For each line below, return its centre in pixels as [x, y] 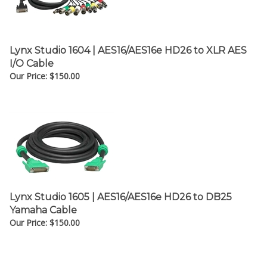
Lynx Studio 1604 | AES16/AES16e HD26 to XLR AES [128, 44]
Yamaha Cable [43, 204]
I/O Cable [32, 58]
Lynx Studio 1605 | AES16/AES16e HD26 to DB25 [121, 191]
